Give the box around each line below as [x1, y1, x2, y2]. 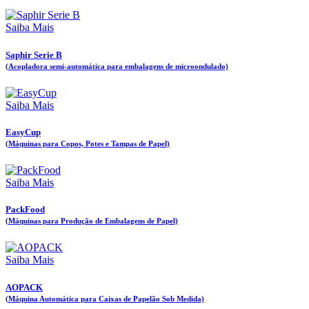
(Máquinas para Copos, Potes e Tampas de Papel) [6, 139, 170, 148]
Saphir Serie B [6, 49, 62, 60]
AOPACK [6, 281, 43, 292]
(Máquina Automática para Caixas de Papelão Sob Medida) [6, 294, 204, 303]
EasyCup [6, 126, 41, 137]
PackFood [6, 204, 45, 215]
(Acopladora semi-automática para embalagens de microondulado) [6, 61, 228, 70]
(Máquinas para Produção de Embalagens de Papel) [6, 217, 178, 226]
